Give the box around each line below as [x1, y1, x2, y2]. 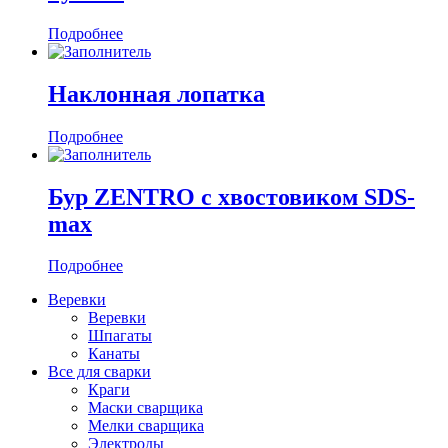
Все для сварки [48, 363, 151, 381]
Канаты [88, 345, 140, 363]
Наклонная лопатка [48, 80, 265, 107]
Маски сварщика [88, 399, 203, 417]
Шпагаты [88, 327, 152, 345]
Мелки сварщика [88, 417, 204, 435]
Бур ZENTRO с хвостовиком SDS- [48, 183, 415, 210]
